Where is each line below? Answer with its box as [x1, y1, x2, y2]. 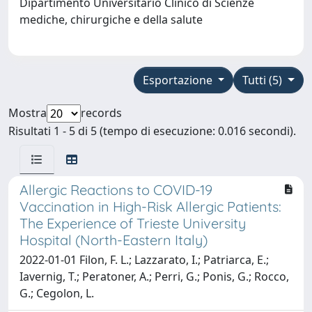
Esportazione [142, 72, 215, 88]
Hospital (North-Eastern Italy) [19, 231, 208, 249]
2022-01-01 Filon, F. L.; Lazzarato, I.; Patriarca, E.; [19, 251, 269, 267]
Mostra [8, 104, 47, 120]
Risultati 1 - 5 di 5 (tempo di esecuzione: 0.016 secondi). [8, 123, 296, 139]
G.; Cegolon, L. [19, 285, 94, 301]
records [81, 104, 122, 120]
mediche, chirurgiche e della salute [19, 11, 208, 27]
